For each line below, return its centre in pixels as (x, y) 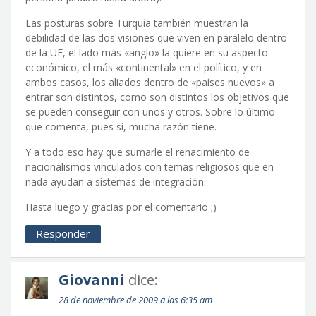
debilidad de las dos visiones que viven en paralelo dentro (156, 38)
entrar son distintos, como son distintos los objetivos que (157, 97)
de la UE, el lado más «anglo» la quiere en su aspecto (147, 53)
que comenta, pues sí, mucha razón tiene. (121, 127)
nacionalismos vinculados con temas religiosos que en (150, 167)
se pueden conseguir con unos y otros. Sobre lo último (150, 112)
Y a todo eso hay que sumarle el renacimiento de (138, 152)
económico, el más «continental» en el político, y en (144, 67)
